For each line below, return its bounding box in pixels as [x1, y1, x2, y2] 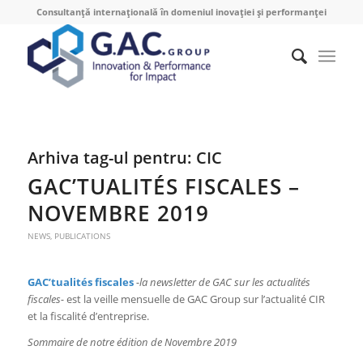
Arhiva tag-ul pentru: [27, 147, 196, 169]
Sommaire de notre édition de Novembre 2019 [27, 335, 237, 350]
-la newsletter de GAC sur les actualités [135, 275, 310, 290]
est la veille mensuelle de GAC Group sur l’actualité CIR [63, 292, 325, 307]
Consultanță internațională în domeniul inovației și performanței [36, 6, 327, 18]
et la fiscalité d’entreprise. [27, 309, 149, 324]
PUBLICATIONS [53, 230, 110, 241]
